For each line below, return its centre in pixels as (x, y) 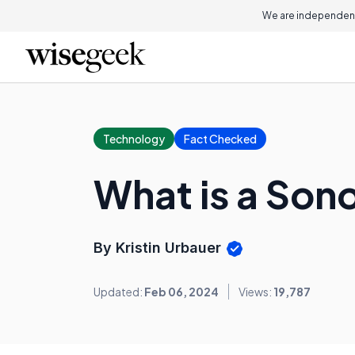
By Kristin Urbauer (159, 248)
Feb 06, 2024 (181, 292)
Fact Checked (220, 139)
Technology (134, 139)
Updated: (119, 292)
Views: (256, 292)
